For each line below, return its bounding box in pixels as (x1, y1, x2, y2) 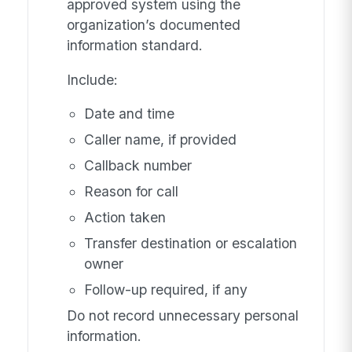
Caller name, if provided (83, 131, 236, 148)
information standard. (66, 36, 203, 53)
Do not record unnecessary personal (66, 307, 299, 324)
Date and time (83, 105, 174, 123)
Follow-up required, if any (83, 281, 247, 299)
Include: (66, 71, 118, 88)
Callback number (83, 157, 192, 174)
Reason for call (83, 183, 178, 200)
